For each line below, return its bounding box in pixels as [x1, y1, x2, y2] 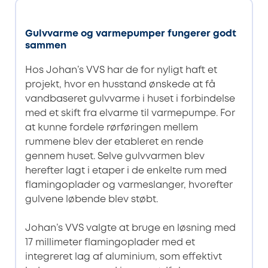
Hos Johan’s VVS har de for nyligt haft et [25, 65, 217, 75]
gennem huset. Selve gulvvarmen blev [25, 151, 205, 161]
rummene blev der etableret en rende [25, 137, 203, 147]
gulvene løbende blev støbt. [25, 194, 158, 204]
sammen [25, 41, 66, 50]
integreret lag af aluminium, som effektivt [25, 252, 222, 261]
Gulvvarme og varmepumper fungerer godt [25, 29, 236, 38]
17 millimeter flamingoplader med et [25, 237, 195, 247]
